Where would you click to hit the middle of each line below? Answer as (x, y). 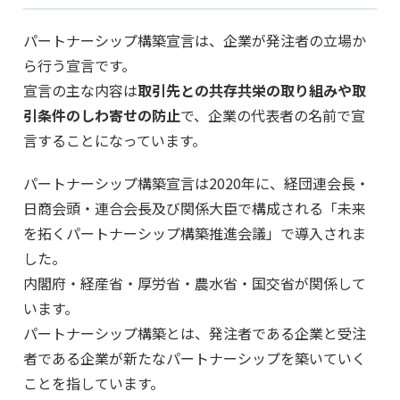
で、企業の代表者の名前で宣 (273, 115)
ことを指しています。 (94, 383)
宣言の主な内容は (80, 90)
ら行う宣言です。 (79, 65)
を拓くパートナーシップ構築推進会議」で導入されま (195, 233)
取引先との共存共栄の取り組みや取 (252, 90)
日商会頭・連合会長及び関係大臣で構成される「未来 (195, 208)
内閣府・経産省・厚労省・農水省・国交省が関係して (195, 283)
